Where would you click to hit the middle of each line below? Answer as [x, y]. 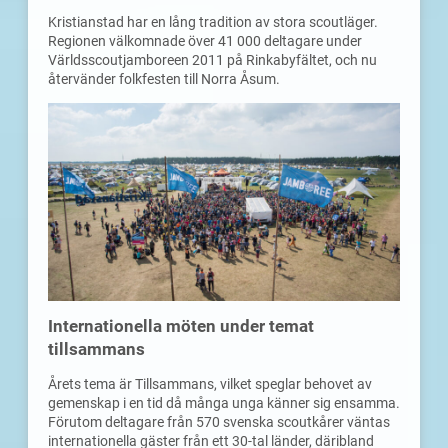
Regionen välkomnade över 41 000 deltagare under [205, 41]
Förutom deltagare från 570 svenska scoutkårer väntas [219, 422]
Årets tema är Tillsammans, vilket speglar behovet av [210, 384]
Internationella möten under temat [181, 327]
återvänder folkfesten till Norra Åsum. [164, 79]
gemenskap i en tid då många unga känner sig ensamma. [224, 403]
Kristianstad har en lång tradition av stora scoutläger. [213, 22]
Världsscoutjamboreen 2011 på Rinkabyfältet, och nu [212, 60]
